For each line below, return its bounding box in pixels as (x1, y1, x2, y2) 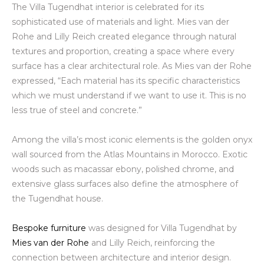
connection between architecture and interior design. (12, 252, 231, 263)
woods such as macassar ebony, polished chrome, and (12, 163, 234, 174)
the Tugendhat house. (12, 193, 103, 204)
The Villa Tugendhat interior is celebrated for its (12, 1, 204, 12)
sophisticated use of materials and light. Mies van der (12, 16, 229, 27)
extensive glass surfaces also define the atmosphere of (12, 178, 238, 189)
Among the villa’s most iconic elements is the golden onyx (12, 134, 252, 145)
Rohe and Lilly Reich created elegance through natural (12, 31, 236, 42)
